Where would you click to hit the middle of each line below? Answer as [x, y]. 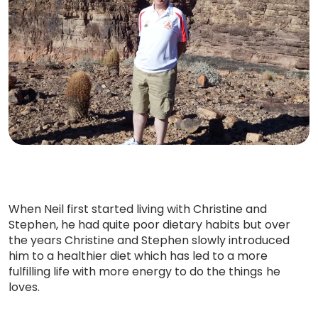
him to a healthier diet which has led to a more [138, 256]
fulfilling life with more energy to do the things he [144, 272]
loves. [24, 287]
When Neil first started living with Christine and [138, 209]
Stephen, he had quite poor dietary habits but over [150, 225]
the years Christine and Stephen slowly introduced [149, 241]
